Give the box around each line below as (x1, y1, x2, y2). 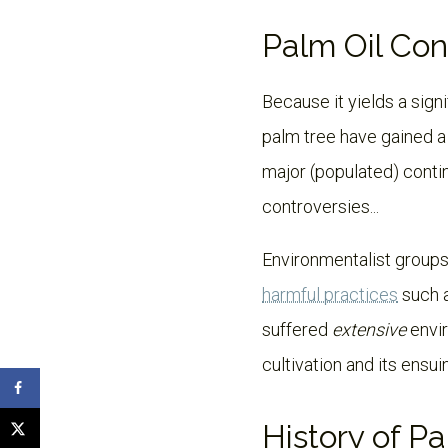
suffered (262, 319, 332, 340)
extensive (332, 319, 406, 340)
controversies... (262, 196, 379, 217)
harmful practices (262, 284, 398, 305)
